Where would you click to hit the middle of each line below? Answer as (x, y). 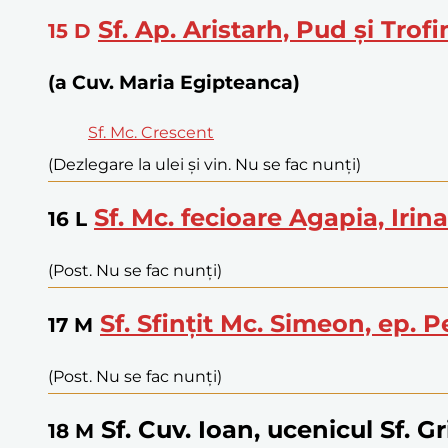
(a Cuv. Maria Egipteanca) (174, 82)
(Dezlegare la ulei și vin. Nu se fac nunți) (204, 165)
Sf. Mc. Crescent (151, 133)
